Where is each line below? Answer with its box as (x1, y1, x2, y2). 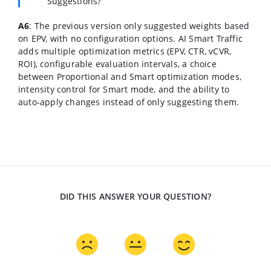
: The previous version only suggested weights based (29, 19, 250, 31)
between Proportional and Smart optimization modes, (18, 70, 242, 82)
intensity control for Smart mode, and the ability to (18, 83, 230, 95)
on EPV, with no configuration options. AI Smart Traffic (18, 32, 243, 44)
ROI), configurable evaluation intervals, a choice (18, 57, 217, 70)
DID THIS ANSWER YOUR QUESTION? (60, 190, 211, 202)
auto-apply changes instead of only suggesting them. (18, 96, 240, 108)
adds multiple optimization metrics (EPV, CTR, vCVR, (18, 45, 232, 57)
